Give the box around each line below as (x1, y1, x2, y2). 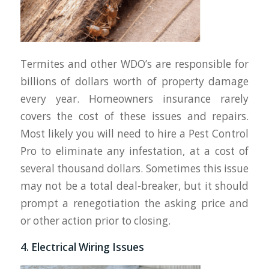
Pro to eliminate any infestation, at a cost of (20, 144, 249, 159)
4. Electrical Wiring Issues (20, 240, 147, 254)
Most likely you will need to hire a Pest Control (20, 127, 249, 141)
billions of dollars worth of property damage (20, 74, 249, 89)
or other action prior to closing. (20, 214, 171, 228)
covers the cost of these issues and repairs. (20, 109, 249, 124)
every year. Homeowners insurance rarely (20, 92, 249, 106)
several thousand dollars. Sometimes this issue (20, 162, 249, 176)
